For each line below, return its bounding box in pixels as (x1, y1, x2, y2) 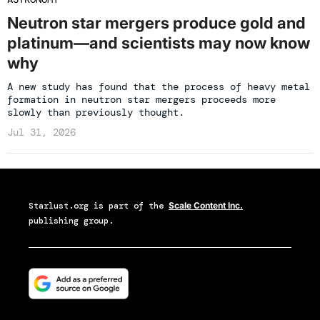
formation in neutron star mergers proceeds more (7, 93, 276, 106)
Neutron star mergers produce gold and (7, 14, 306, 33)
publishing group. (29, 215, 114, 227)
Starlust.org (29, 200, 89, 212)
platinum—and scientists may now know (7, 34, 310, 53)
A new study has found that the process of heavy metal (7, 80, 310, 94)
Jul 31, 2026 (7, 126, 76, 139)
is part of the (89, 200, 169, 212)
